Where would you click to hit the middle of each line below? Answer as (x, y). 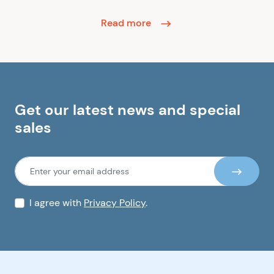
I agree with (57, 203)
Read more (127, 23)
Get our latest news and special (128, 110)
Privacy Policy (115, 203)
